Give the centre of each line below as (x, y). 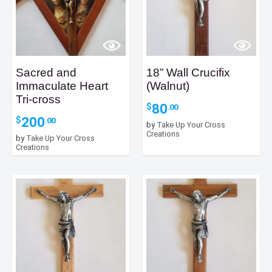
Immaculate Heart (62, 86)
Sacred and (46, 73)
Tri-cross (38, 100)
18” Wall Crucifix (189, 73)
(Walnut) (168, 86)
